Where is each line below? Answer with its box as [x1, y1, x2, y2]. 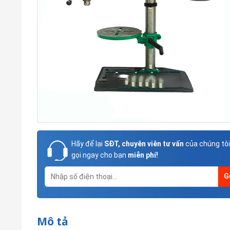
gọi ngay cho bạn [71, 150, 128, 159]
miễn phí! [128, 150, 158, 159]
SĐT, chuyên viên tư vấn [103, 139, 184, 148]
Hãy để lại [71, 139, 103, 148]
